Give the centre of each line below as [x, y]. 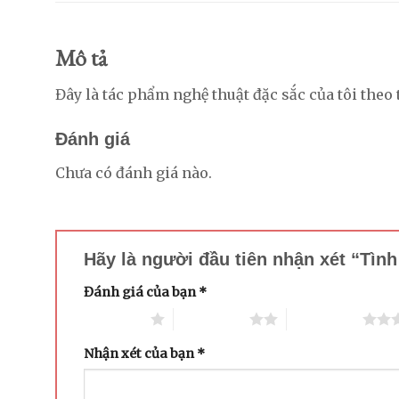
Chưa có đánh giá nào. [134, 173]
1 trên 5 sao [113, 318]
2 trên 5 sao [211, 318]
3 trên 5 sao [324, 318]
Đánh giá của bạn [141, 292]
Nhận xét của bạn [140, 353]
